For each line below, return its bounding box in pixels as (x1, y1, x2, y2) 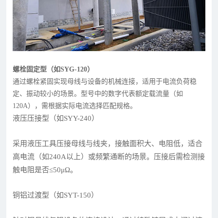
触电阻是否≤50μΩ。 (13, 165, 78, 174)
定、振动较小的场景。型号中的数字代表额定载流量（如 (13, 90, 183, 97)
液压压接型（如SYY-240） (13, 114, 99, 122)
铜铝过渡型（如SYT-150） (13, 191, 99, 199)
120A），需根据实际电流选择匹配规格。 (13, 102, 137, 109)
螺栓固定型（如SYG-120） (13, 65, 94, 73)
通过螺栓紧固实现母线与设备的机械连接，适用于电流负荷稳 (13, 77, 197, 85)
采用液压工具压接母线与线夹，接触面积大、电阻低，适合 (13, 139, 203, 147)
